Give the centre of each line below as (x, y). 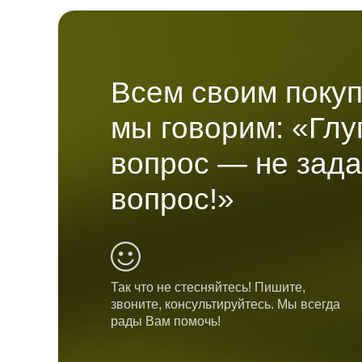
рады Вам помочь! (166, 322)
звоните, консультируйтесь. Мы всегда (225, 305)
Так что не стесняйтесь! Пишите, (208, 288)
